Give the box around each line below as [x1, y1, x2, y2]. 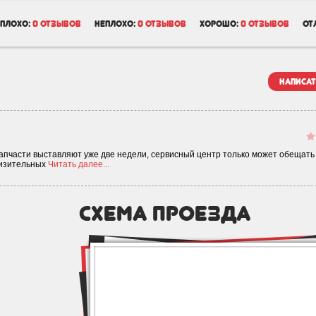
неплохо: [95, 19, 135, 29]
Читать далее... [48, 159, 109, 169]
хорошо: [200, 19, 238, 29]
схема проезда [79, 200, 251, 226]
